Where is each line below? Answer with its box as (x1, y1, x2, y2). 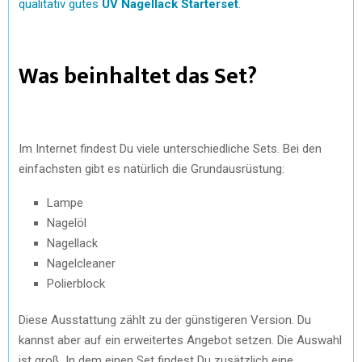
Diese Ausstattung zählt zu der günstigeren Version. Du (19, 312, 311, 327)
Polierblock (47, 276, 105, 291)
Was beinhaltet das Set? (19, 57, 257, 95)
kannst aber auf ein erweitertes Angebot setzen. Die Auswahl (19, 332, 342, 347)
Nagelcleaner (47, 255, 116, 271)
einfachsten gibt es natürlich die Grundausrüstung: (19, 161, 284, 176)
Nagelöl (47, 215, 86, 230)
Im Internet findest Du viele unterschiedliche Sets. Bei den (19, 141, 322, 156)
